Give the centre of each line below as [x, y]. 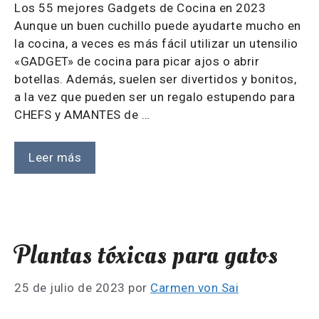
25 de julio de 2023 [70, 287]
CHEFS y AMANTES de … [82, 114]
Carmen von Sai [194, 287]
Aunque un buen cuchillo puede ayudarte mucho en [158, 25]
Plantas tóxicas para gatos [146, 256]
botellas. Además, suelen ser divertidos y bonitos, [155, 79]
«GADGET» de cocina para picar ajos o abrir [137, 61]
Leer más [55, 158]
